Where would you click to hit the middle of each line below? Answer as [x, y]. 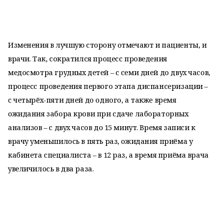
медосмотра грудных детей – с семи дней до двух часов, [109, 72]
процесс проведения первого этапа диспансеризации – [108, 86]
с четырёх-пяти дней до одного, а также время [92, 100]
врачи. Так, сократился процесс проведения [87, 58]
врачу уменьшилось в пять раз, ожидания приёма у [100, 141]
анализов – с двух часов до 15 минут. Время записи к [102, 127]
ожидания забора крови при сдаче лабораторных [98, 113]
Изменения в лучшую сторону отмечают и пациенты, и [107, 45]
